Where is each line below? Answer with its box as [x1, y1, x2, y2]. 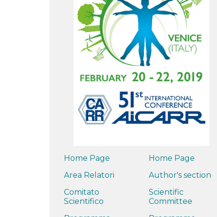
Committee [149, 196, 192, 206]
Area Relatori [64, 170, 114, 180]
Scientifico [64, 196, 104, 206]
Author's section [149, 170, 211, 180]
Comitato [64, 187, 99, 197]
